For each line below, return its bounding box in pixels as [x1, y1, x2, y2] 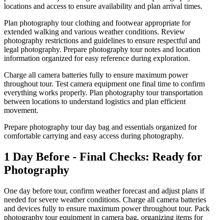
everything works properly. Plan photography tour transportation [4, 88, 203, 97]
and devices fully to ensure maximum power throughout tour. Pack [4, 204, 210, 213]
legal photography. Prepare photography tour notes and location [4, 45, 200, 54]
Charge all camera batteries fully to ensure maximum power [4, 70, 188, 79]
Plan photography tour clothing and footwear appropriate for [4, 18, 191, 27]
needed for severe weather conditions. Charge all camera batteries [4, 195, 206, 204]
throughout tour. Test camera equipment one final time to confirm [4, 79, 205, 88]
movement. [4, 106, 38, 114]
